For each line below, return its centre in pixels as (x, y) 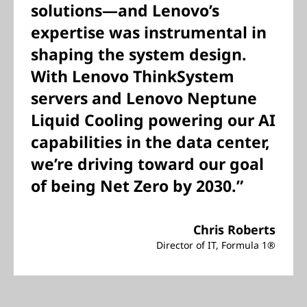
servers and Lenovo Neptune (144, 98)
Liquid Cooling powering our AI (153, 120)
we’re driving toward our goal (147, 164)
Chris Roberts (234, 230)
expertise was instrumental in (149, 32)
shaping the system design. (139, 54)
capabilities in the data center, (150, 142)
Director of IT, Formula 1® (216, 245)
